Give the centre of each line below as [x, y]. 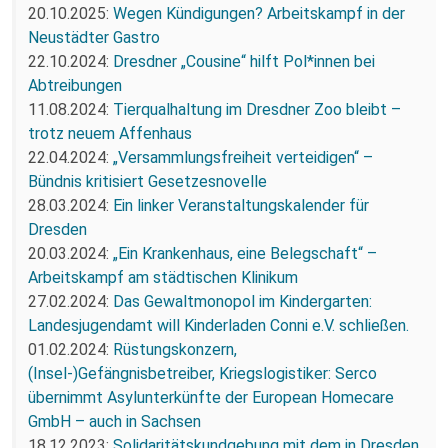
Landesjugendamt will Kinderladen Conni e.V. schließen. [218, 325]
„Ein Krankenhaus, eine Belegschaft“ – [245, 253]
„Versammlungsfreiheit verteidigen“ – [243, 157]
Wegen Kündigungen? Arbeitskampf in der [259, 13]
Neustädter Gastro [94, 37]
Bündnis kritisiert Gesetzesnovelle [147, 181]
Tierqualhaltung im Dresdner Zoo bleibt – [257, 109]
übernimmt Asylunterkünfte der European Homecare [211, 397]
